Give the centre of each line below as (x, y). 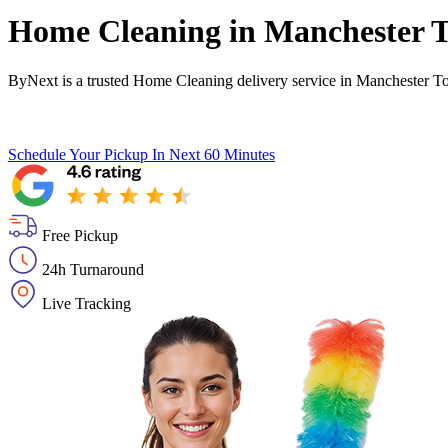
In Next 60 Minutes (213, 154)
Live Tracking (86, 303)
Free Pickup (80, 235)
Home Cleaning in (136, 31)
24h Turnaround (93, 269)
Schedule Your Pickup (78, 154)
